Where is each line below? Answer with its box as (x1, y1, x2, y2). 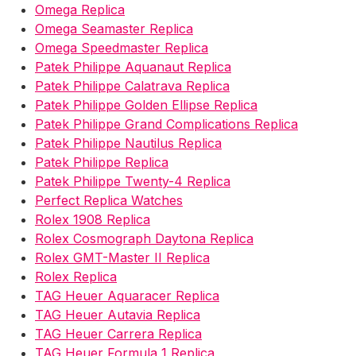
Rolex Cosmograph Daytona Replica (35, 230, 253, 246)
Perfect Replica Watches (35, 192, 183, 208)
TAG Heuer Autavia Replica (35, 306, 200, 323)
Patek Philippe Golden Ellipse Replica (35, 96, 257, 113)
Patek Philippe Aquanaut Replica (35, 58, 231, 75)
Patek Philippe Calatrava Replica (35, 77, 230, 94)
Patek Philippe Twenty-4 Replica (35, 172, 230, 189)
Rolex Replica (35, 268, 117, 284)
